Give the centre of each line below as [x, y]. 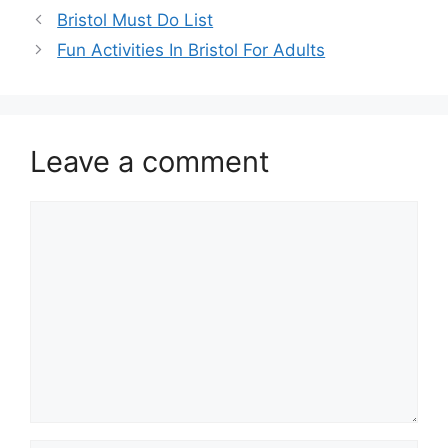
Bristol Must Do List [135, 20]
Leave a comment [150, 162]
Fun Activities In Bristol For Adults [191, 50]
